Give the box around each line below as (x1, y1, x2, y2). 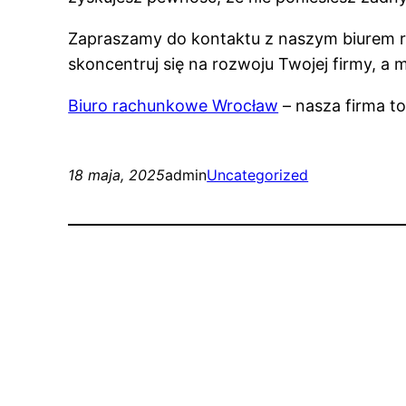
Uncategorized (207, 166, 309, 185)
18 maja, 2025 (68, 166, 166, 185)
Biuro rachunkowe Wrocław (68, 96, 279, 116)
